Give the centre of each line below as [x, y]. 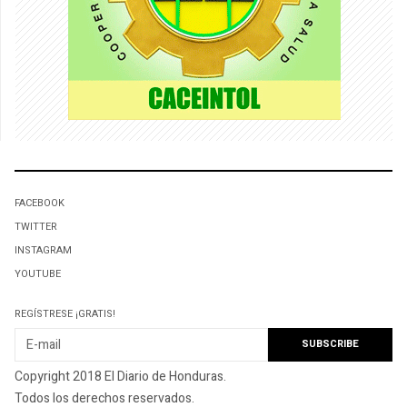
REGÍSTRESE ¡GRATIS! [65, 314]
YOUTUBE [38, 274]
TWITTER [36, 227]
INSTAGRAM [43, 251]
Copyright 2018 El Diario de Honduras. [120, 376]
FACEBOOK [40, 203]
